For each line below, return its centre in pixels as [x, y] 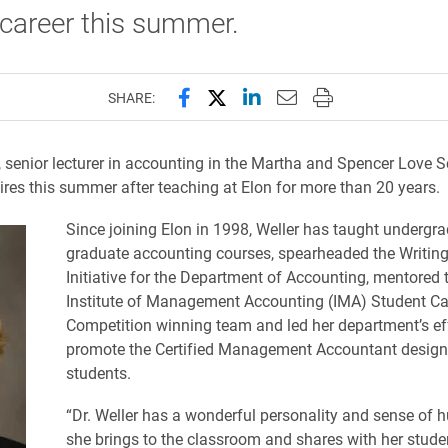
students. [98, 372]
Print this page [376, 96]
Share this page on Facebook [305, 96]
